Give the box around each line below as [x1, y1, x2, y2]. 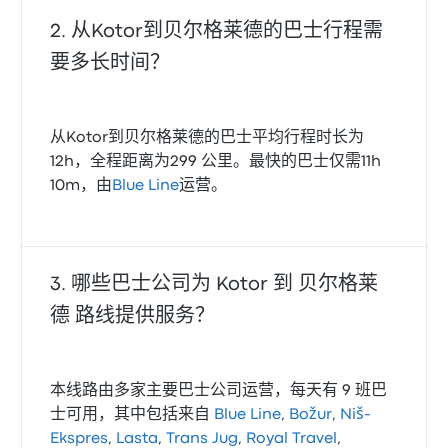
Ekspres [50, 431, 109, 446]
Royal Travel [246, 431, 338, 446]
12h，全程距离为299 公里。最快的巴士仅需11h [50, 154, 382, 169]
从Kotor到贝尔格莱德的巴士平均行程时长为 [50, 130, 365, 145]
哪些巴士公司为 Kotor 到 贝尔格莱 [71, 275, 379, 293]
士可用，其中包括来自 [50, 407, 215, 422]
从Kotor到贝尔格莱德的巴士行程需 [71, 22, 384, 40]
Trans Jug [166, 431, 239, 446]
